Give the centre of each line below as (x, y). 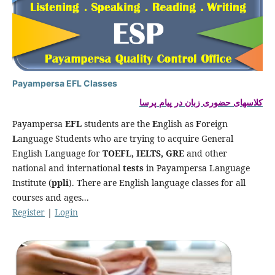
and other (205, 153)
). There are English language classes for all (157, 182)
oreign (214, 123)
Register (28, 212)
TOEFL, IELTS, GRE (143, 153)
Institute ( (32, 182)
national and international (67, 168)
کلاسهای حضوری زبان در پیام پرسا (201, 103)
